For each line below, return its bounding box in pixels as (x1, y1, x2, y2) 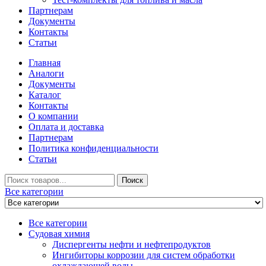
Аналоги (28, 68, 64, 79)
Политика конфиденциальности (28, 143, 159, 154)
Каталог (28, 90, 61, 100)
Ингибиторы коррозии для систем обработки (52, 250, 235, 261)
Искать (4, 173, 33, 184)
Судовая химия (28, 229, 90, 239)
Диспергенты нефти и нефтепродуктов (52, 239, 211, 250)
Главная (28, 58, 61, 68)
